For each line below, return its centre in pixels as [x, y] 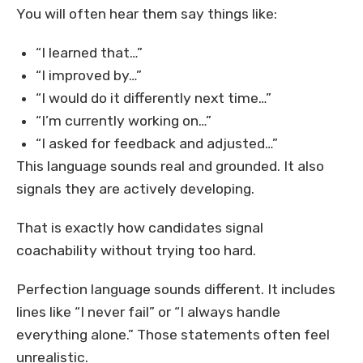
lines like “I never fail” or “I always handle [148, 312]
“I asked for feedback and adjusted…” [157, 144]
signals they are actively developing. [135, 189]
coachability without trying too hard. [136, 251]
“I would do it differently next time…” [154, 98]
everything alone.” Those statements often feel [173, 335]
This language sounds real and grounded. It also [170, 167]
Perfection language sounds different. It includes [176, 290]
